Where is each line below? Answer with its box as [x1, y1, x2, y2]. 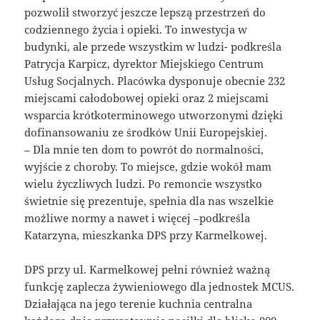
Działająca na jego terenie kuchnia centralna [24, 296, 253, 311]
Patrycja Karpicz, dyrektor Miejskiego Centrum [24, 56, 264, 71]
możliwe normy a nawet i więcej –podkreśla [24, 210, 251, 225]
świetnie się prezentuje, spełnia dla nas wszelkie [24, 193, 274, 208]
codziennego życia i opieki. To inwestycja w [24, 21, 248, 36]
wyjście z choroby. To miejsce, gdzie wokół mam [24, 159, 272, 174]
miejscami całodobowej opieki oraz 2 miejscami [24, 90, 269, 105]
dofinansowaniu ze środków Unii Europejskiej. [24, 124, 268, 139]
